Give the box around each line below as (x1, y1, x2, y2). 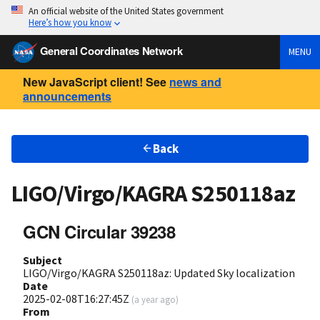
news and (169, 73, 221, 90)
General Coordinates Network (39, 42, 183, 59)
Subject (23, 252, 62, 267)
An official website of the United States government (29, 5, 224, 16)
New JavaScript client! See (23, 73, 166, 90)
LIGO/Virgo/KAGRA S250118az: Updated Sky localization (23, 265, 295, 280)
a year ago (134, 293, 176, 305)
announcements (23, 87, 111, 104)
